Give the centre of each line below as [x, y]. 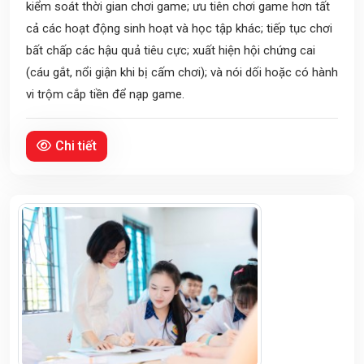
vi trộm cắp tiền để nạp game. [105, 95]
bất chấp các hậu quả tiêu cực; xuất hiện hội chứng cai [171, 51]
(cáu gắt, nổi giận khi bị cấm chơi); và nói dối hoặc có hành [182, 73]
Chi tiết [76, 146]
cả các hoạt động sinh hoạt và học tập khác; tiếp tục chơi [179, 29]
